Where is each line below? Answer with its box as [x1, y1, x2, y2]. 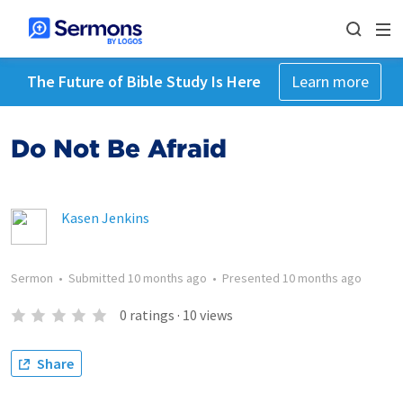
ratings [129, 306, 175, 324]
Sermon [11, 270, 53, 286]
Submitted [68, 270, 128, 286]
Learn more [291, 71, 369, 92]
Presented [222, 270, 282, 286]
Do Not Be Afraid [11, 133, 227, 164]
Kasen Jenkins [61, 209, 149, 227]
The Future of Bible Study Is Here [26, 71, 261, 92]
